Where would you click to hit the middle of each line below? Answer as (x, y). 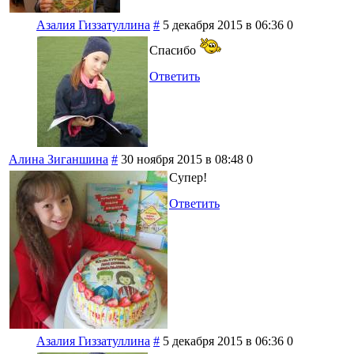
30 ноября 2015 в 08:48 (182, 160)
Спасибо (174, 51)
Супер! (188, 178)
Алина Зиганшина (58, 160)
